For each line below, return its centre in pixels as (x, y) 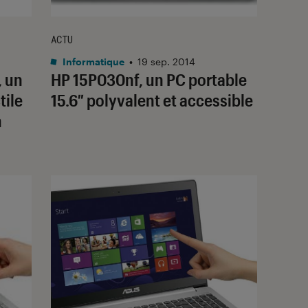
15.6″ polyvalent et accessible (152, 100)
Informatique (92, 61)
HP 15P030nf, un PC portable (149, 79)
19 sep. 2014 (166, 61)
